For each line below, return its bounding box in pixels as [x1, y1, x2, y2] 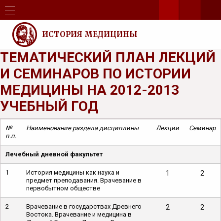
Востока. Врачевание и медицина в [26, 211, 132, 218]
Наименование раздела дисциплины [26, 124, 139, 132]
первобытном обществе [26, 184, 100, 192]
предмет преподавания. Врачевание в [26, 177, 142, 184]
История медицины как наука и [26, 169, 119, 176]
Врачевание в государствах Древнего [26, 203, 142, 210]
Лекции [156, 124, 179, 132]
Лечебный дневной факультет [5, 150, 103, 158]
